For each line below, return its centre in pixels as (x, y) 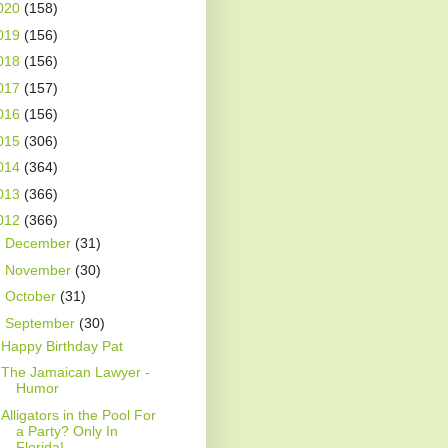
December (39, 243)
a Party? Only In (66, 430)
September (41, 322)
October (32, 296)
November (39, 269)
